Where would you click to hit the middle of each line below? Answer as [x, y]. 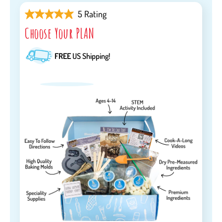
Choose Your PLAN [60, 34]
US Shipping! [90, 56]
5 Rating [92, 14]
